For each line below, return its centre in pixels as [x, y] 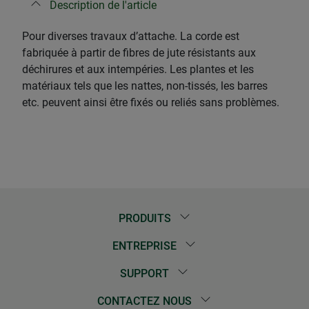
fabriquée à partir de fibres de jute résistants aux [139, 52]
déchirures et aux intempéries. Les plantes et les [138, 69]
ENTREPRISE [146, 246]
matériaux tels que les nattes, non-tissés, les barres [145, 86]
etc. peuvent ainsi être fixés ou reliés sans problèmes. [151, 102]
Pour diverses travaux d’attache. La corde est [131, 36]
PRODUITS [146, 219]
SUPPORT [146, 274]
